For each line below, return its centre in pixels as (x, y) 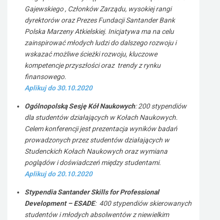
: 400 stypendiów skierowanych (143, 203)
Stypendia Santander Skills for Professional (92, 192)
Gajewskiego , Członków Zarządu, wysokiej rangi (98, 9)
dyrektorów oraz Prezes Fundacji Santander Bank (100, 20)
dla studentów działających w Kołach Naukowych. (101, 117)
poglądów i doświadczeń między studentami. (93, 163)
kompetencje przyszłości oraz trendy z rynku (93, 65)
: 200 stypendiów (161, 106)
